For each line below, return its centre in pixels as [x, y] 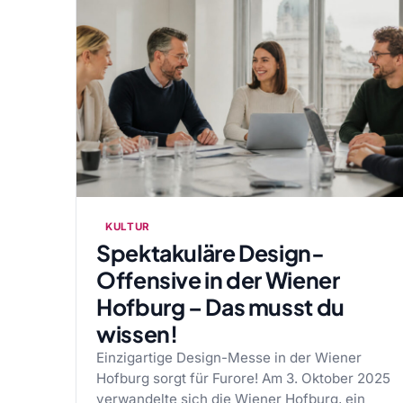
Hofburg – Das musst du [220, 307]
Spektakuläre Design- [210, 253]
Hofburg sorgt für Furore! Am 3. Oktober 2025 [243, 378]
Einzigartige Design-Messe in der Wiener [229, 358]
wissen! [137, 334]
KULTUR [128, 227]
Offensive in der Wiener [218, 280]
